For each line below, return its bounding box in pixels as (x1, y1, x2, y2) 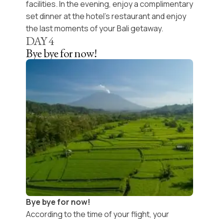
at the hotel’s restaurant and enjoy (62, 10, 186, 22)
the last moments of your (26, 22, 117, 34)
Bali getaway (117, 22, 161, 34)
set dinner (26, 10, 62, 22)
